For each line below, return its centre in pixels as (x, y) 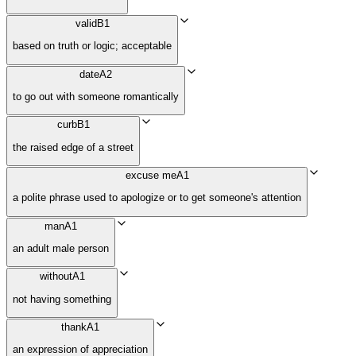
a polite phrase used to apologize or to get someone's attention (157, 198)
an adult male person (61, 249)
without (56, 277)
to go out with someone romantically (96, 97)
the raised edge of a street (73, 147)
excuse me (151, 176)
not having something (62, 299)
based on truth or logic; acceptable (92, 46)
